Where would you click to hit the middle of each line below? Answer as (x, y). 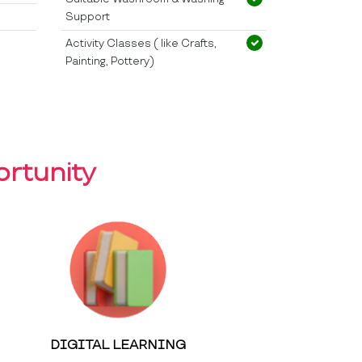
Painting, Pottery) (109, 61)
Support (87, 17)
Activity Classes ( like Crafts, (141, 43)
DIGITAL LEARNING (118, 345)
